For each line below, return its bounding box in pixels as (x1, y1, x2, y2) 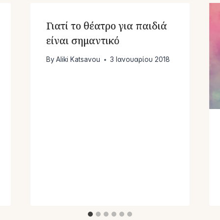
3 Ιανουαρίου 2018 (110, 55, 170, 64)
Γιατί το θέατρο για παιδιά (46, 19, 167, 32)
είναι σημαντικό (46, 33, 119, 47)
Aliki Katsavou (55, 55, 100, 64)
